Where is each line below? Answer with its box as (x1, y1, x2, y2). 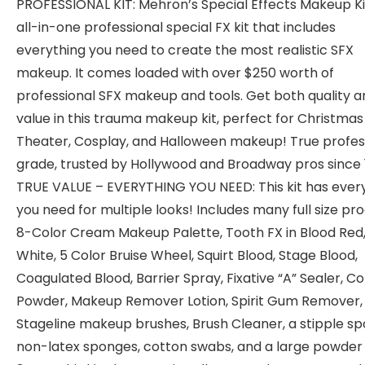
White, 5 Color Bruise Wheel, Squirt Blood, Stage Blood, (16, 246, 358, 265)
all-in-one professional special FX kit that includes (16, 18, 336, 37)
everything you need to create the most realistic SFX (16, 41, 354, 59)
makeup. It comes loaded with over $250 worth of (16, 64, 334, 82)
